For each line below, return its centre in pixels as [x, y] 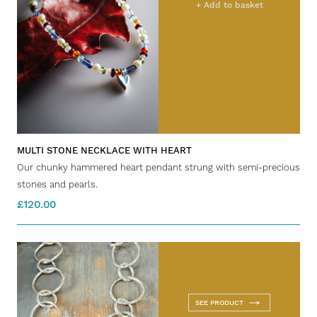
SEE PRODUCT [219, 303]
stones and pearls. [57, 185]
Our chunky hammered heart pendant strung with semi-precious [158, 168]
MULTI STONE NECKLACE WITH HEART [104, 151]
